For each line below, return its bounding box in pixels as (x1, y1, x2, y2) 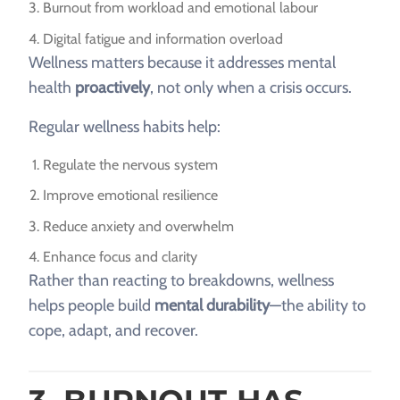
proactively (75, 77, 150, 97)
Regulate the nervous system (43, 155, 218, 173)
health (29, 77, 75, 97)
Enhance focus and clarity (43, 248, 197, 266)
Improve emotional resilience (43, 187, 218, 204)
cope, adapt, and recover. (29, 321, 198, 341)
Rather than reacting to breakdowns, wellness (29, 271, 334, 291)
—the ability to (270, 296, 366, 316)
